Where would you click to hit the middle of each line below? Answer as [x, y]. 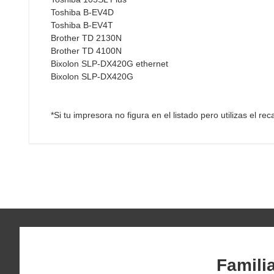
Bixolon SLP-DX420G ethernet [109, 63]
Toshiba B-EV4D [82, 12]
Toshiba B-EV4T [82, 25]
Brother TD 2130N [86, 38]
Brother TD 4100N [86, 50]
